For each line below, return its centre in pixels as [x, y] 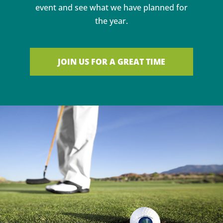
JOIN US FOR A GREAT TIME [111, 61]
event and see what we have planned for [111, 7]
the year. [111, 21]
